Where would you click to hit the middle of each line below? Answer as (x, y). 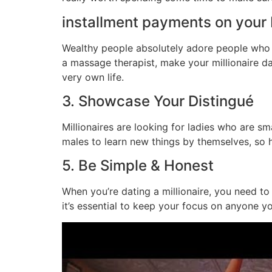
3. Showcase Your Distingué (158, 101)
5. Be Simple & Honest (138, 166)
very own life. (93, 77)
